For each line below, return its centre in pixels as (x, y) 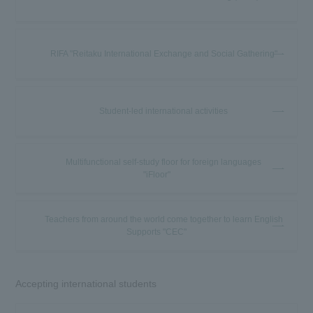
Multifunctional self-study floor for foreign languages (163, 162)
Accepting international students (86, 283)
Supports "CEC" (156, 232)
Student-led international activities (163, 111)
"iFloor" (156, 174)
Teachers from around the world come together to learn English (163, 219)
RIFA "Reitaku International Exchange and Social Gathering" (163, 53)
